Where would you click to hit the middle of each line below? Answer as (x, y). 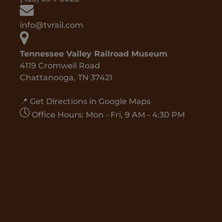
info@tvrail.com (52, 25)
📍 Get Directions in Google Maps (85, 101)
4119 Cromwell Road (60, 66)
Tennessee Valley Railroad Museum (94, 54)
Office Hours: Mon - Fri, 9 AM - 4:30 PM (108, 115)
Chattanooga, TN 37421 (66, 78)
